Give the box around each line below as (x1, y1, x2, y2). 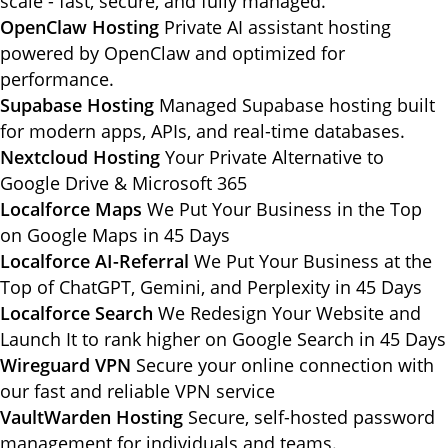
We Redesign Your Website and (158, 301, 421, 325)
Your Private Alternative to (165, 145, 384, 169)
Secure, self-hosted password (188, 405, 435, 429)
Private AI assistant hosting (164, 15, 391, 39)
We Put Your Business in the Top (147, 197, 422, 221)
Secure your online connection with (136, 353, 434, 377)
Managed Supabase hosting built (159, 93, 435, 117)
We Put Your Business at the (194, 249, 432, 273)
